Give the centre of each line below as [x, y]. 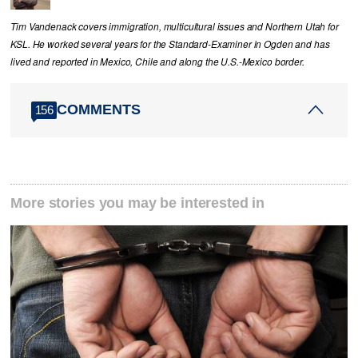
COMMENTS [99, 110]
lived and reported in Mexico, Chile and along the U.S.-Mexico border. [157, 61]
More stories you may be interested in [138, 203]
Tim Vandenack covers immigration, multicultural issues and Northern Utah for [175, 26]
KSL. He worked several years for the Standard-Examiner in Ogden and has [170, 44]
